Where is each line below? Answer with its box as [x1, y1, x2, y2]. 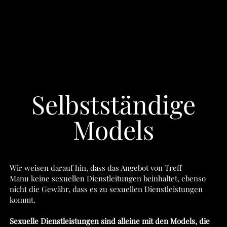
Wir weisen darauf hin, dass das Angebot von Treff [9, 163, 182, 173]
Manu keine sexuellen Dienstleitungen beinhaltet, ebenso [9, 173, 206, 183]
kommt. [9, 195, 35, 205]
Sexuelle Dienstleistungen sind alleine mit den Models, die [9, 216, 210, 226]
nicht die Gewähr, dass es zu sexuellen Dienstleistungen [9, 184, 203, 194]
